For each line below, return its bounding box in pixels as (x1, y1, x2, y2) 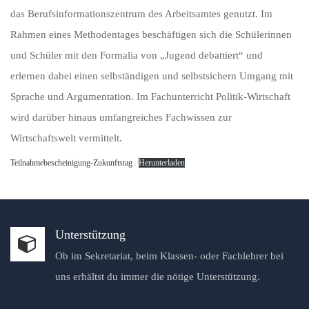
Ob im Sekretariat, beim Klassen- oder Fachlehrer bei (55, 250, 283, 261)
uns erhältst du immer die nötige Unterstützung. (55, 271, 260, 282)
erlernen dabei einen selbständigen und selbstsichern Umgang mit (10, 70, 293, 81)
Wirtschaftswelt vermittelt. (10, 132, 122, 143)
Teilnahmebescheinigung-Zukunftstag (10, 158, 132, 168)
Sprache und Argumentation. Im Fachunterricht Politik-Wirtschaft (10, 91, 290, 102)
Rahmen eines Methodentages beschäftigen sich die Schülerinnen (10, 29, 292, 40)
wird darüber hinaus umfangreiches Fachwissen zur (10, 112, 232, 123)
